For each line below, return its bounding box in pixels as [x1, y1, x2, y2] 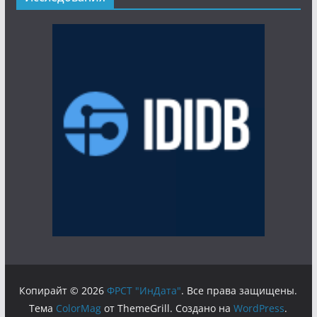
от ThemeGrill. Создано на [101, 301, 234, 315]
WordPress [234, 301, 285, 315]
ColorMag [56, 301, 102, 315]
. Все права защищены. [181, 284, 298, 297]
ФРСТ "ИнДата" [107, 284, 182, 297]
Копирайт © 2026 [19, 284, 108, 297]
